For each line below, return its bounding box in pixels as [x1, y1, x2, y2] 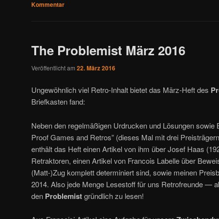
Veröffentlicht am [31, 63, 77, 72]
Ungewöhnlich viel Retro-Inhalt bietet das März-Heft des [31, 85, 211, 95]
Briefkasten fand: [31, 96, 85, 107]
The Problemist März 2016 [31, 41, 185, 60]
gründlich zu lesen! [82, 190, 144, 201]
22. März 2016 [77, 63, 115, 72]
